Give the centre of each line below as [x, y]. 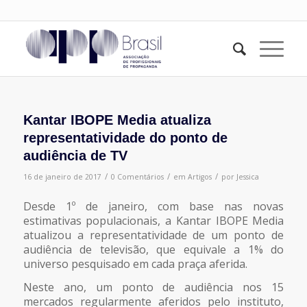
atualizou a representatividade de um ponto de [153, 235]
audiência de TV [75, 156]
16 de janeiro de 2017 [62, 177]
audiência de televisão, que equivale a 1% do [153, 249]
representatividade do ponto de [125, 138]
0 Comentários [137, 177]
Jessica [247, 177]
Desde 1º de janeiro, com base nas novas [153, 206]
